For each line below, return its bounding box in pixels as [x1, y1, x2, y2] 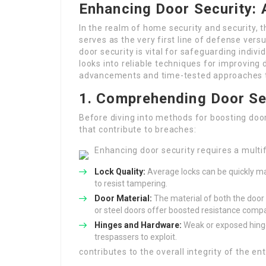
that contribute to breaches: [79, 125, 197, 134]
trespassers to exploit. [94, 232, 177, 242]
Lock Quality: [94, 167, 145, 176]
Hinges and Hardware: [94, 220, 182, 230]
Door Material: [94, 194, 152, 203]
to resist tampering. [94, 179, 167, 188]
